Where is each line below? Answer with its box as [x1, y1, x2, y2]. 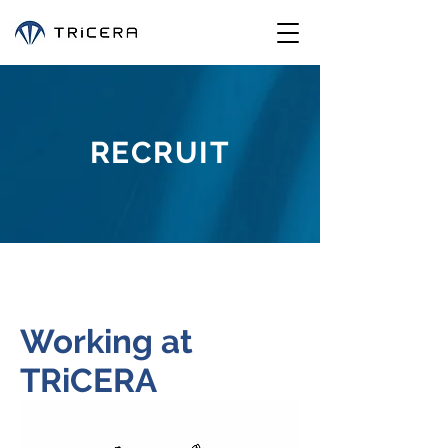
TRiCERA [20, 361, 157, 400]
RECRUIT [89, 135, 231, 170]
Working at [20, 322, 193, 361]
